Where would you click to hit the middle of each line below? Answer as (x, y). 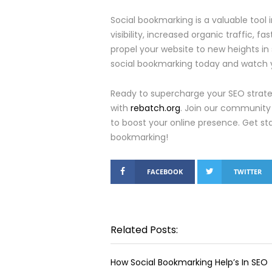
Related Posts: (144, 230)
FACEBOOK (165, 172)
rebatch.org (155, 108)
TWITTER (248, 172)
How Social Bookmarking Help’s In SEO (189, 262)
